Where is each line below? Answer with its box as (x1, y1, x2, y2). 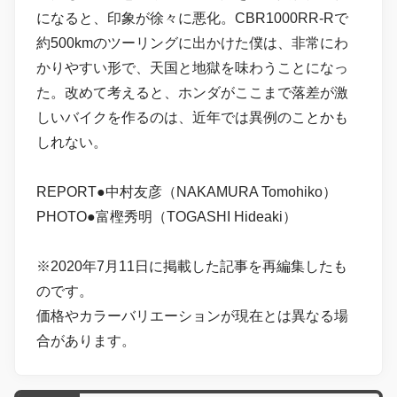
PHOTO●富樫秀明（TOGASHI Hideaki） (36, 209, 297, 225)
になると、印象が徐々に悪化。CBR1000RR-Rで (36, 11, 348, 27)
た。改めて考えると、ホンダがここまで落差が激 (36, 85, 348, 101)
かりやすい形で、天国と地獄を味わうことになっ (36, 60, 348, 76)
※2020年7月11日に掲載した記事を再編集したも (36, 259, 347, 275)
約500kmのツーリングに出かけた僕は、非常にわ (36, 35, 348, 51)
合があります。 (36, 333, 136, 349)
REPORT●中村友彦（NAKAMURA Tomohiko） (36, 184, 337, 200)
